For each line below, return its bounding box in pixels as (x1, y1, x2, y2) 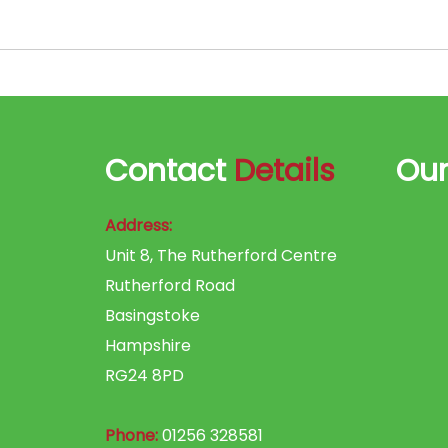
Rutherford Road (105, 274, 235, 297)
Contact (105, 150, 234, 192)
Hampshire (105, 334, 191, 357)
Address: (105, 214, 172, 237)
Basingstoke (105, 304, 200, 327)
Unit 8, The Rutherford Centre (105, 244, 337, 267)
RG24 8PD (105, 364, 184, 387)
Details (234, 150, 335, 192)
